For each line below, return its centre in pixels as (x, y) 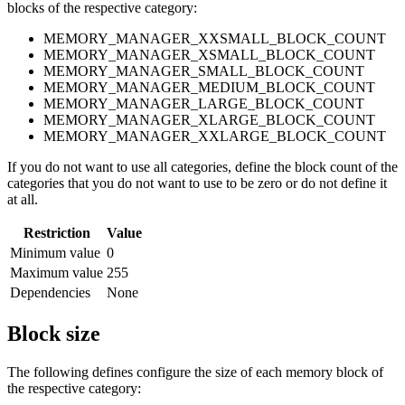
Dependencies (50, 293)
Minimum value (55, 253)
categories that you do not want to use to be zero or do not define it (197, 184)
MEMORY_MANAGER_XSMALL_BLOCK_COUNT (209, 55)
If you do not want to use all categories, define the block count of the (202, 167)
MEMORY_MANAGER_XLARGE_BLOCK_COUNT (209, 120)
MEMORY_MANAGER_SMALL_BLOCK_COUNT (204, 71)
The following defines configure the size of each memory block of (195, 372)
